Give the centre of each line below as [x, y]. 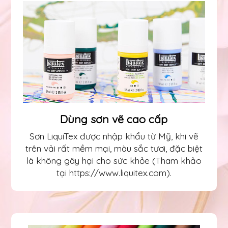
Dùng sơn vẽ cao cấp [114, 119]
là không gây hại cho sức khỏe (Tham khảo [114, 161]
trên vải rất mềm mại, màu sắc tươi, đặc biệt [114, 149]
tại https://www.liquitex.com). [114, 173]
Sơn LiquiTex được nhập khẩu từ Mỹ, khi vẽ [114, 136]
